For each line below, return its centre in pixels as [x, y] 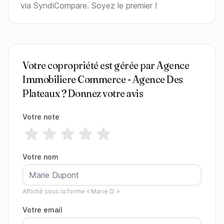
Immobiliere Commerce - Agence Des [103, 79]
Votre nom [40, 157]
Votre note [41, 117]
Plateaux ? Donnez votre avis [83, 93]
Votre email [42, 210]
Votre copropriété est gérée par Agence [106, 65]
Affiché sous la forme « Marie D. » [71, 191]
